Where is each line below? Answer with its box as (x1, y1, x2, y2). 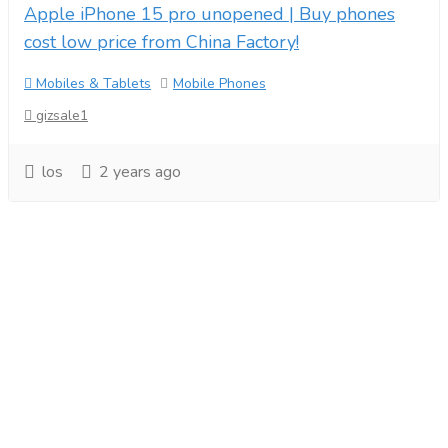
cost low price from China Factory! (24, 30, 299, 54)
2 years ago (95, 161, 181, 183)
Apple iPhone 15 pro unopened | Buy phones (24, 2, 395, 26)
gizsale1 (32, 106, 88, 125)
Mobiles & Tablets (32, 74, 151, 93)
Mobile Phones (173, 74, 266, 93)
